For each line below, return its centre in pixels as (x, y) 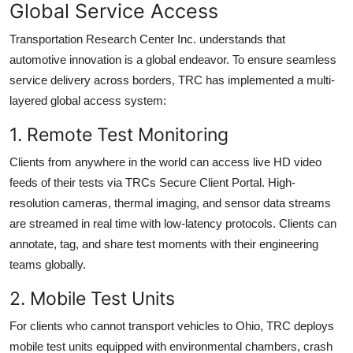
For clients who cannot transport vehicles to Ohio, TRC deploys (172, 325)
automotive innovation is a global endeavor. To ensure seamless (173, 59)
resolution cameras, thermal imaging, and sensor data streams (170, 203)
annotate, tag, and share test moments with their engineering (164, 243)
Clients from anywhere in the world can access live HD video (165, 162)
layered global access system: (88, 100)
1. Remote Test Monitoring (119, 134)
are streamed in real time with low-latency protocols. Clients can (173, 223)
